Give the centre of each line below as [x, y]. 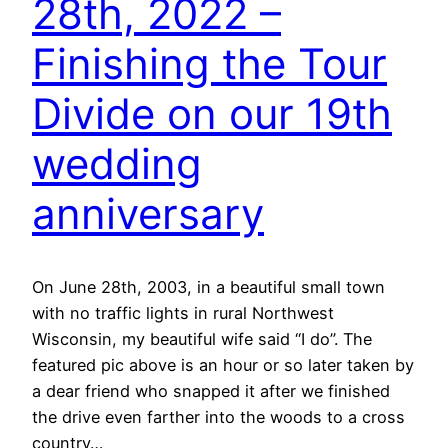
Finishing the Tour [209, 64]
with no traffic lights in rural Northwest [183, 313]
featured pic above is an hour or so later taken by [223, 365]
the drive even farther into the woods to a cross [218, 417]
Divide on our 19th [212, 114]
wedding [117, 164]
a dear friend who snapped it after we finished [211, 391]
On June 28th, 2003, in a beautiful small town [208, 287]
